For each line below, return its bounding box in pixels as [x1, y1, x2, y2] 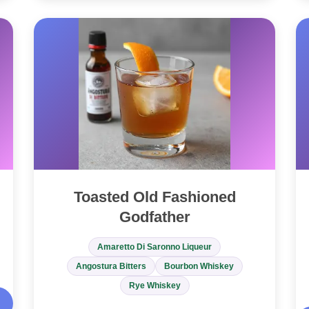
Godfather [119, 208, 190, 226]
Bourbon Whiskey [163, 261, 234, 272]
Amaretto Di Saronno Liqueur [97, 242, 212, 252]
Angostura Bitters [75, 261, 146, 272]
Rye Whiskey [128, 281, 181, 291]
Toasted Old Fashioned [73, 188, 236, 206]
